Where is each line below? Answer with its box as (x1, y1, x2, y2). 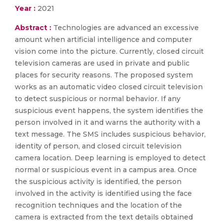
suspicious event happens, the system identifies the (15, 106, 203, 115)
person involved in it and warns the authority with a (15, 118, 200, 127)
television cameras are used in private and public (15, 59, 189, 68)
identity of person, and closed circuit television (15, 142, 182, 150)
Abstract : (15, 23, 53, 32)
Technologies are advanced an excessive (53, 23, 199, 32)
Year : (15, 4, 36, 13)
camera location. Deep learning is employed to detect (15, 153, 206, 162)
